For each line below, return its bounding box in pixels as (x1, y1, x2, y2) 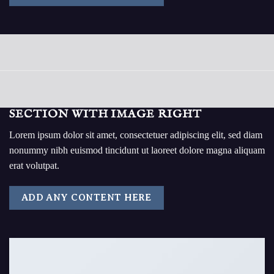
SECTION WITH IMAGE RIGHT (9, 106, 202, 122)
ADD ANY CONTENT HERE (21, 191, 152, 203)
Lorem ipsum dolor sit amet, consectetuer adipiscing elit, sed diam (9, 130, 262, 141)
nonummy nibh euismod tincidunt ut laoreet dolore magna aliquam (9, 145, 265, 156)
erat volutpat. (9, 160, 59, 171)
